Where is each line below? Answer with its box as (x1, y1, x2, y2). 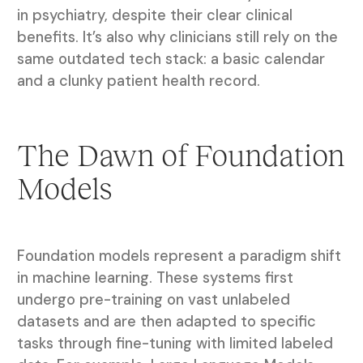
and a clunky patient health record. (16, 70, 260, 91)
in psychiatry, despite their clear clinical (16, 5, 293, 25)
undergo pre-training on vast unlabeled (16, 290, 290, 310)
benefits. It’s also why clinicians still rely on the (16, 27, 338, 47)
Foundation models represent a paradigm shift (16, 246, 341, 267)
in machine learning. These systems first (16, 268, 293, 288)
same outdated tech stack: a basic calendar (16, 49, 325, 69)
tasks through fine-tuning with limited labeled (16, 334, 333, 354)
